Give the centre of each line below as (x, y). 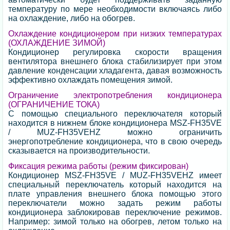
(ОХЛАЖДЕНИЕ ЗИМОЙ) (57, 43)
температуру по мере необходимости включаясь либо (115, 9)
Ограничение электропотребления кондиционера (115, 95)
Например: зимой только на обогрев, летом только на (115, 221)
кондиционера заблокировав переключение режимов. (115, 212)
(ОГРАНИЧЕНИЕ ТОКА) (54, 104)
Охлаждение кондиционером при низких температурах (115, 33)
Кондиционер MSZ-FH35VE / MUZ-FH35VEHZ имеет (115, 175)
